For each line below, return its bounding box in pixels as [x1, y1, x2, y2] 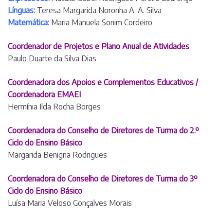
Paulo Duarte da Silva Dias [8, 54, 96, 64]
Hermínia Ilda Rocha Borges [8, 102, 101, 112]
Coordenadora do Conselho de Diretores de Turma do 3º [8, 174, 198, 184]
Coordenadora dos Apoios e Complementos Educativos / [8, 77, 198, 88]
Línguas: [8, 5, 35, 16]
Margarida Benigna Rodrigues [8, 150, 107, 160]
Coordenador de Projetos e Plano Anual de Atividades [8, 41, 189, 52]
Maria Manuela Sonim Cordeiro [51, 18, 152, 28]
